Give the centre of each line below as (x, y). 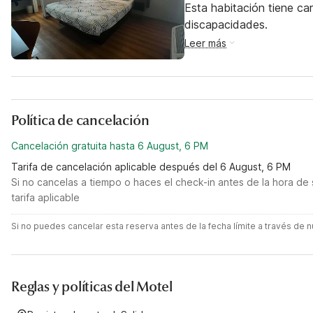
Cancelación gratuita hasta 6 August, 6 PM (110, 146)
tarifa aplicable (45, 197)
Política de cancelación (80, 121)
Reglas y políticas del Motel (92, 287)
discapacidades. (226, 24)
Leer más (205, 43)
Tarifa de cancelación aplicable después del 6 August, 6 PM (151, 167)
